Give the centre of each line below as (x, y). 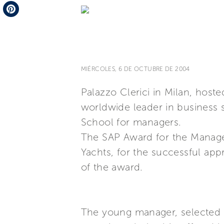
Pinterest (18, 25)
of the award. (112, 167)
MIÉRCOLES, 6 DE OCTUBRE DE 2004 (135, 69)
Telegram (19, 7)
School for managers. (131, 122)
